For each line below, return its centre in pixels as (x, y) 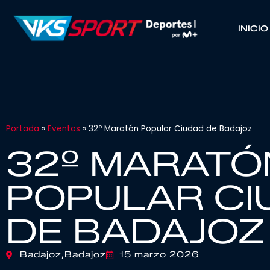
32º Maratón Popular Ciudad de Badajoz (170, 129)
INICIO (253, 28)
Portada (23, 129)
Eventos (64, 129)
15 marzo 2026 (159, 255)
